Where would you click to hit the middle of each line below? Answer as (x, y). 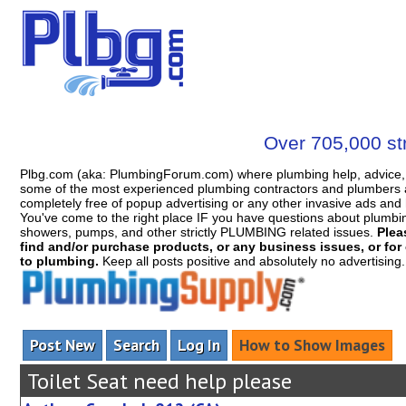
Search (136, 345)
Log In (199, 345)
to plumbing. (59, 261)
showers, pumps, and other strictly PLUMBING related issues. (198, 232)
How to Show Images (312, 345)
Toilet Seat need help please (157, 382)
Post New (62, 345)
